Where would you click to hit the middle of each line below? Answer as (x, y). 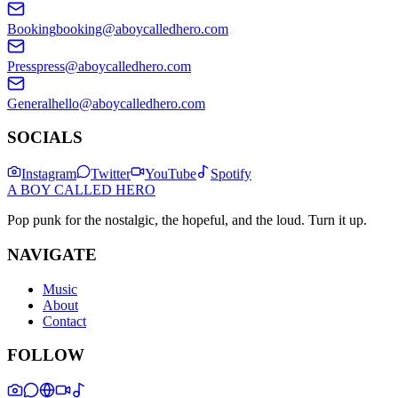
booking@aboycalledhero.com (142, 28)
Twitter (111, 174)
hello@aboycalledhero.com (128, 103)
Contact (64, 321)
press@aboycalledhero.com (114, 66)
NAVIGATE (52, 254)
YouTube (171, 174)
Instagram (49, 174)
